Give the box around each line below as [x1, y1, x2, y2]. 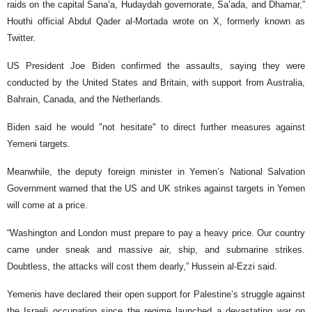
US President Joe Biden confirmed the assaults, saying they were [7, 60, 305, 71]
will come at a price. [7, 199, 88, 210]
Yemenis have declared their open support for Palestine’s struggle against [7, 288, 305, 299]
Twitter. [7, 32, 36, 43]
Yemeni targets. [7, 138, 70, 149]
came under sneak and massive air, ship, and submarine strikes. [7, 244, 305, 255]
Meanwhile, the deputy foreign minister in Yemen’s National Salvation [7, 166, 305, 177]
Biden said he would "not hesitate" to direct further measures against [7, 121, 305, 132]
